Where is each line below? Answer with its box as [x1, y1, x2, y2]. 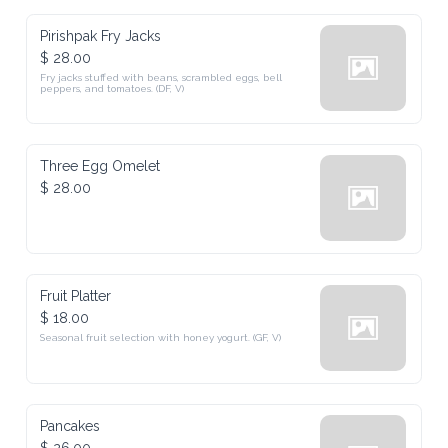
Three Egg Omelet [40, 158, 161, 174]
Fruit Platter [40, 288, 112, 304]
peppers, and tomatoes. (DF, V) [40, 83, 185, 94]
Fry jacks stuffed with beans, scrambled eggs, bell [40, 72, 283, 83]
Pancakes [40, 418, 101, 434]
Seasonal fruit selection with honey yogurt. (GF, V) [40, 332, 282, 343]
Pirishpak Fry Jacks [40, 28, 162, 44]
